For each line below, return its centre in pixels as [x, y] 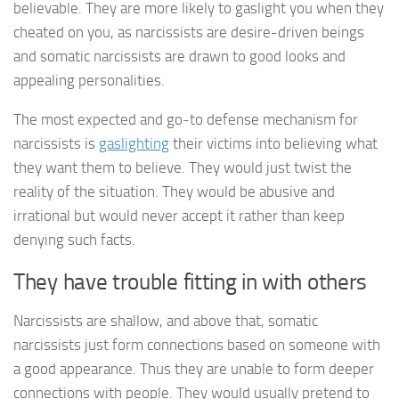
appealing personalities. [89, 81]
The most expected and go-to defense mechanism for [186, 120]
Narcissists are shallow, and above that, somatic [166, 321]
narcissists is [56, 144]
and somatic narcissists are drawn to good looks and [179, 57]
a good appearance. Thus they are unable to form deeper [194, 369]
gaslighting [134, 144]
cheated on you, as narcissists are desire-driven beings [189, 33]
